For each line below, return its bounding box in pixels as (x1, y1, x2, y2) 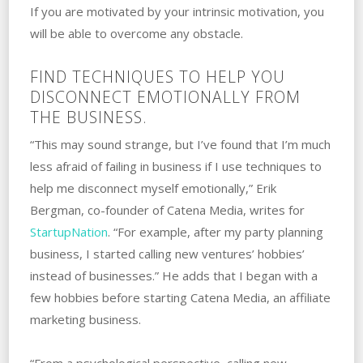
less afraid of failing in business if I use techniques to (29, 157, 322, 174)
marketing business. (29, 310, 141, 327)
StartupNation (29, 223, 108, 240)
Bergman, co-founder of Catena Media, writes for (29, 201, 305, 218)
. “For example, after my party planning (107, 223, 323, 240)
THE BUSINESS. (29, 105, 147, 128)
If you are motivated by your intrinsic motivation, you (29, 2, 324, 19)
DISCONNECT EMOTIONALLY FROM (29, 85, 301, 108)
